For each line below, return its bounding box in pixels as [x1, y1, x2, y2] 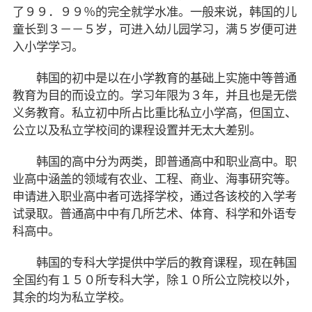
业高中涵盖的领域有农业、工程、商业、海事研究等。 [12, 172, 297, 186]
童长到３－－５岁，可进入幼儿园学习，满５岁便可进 [12, 22, 297, 36]
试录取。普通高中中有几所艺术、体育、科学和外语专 [12, 207, 297, 221]
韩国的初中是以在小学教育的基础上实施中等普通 [12, 71, 297, 85]
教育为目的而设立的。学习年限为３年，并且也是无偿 [12, 88, 297, 102]
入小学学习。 [12, 40, 84, 54]
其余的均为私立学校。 [12, 290, 131, 304]
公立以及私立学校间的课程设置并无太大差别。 [12, 123, 261, 137]
